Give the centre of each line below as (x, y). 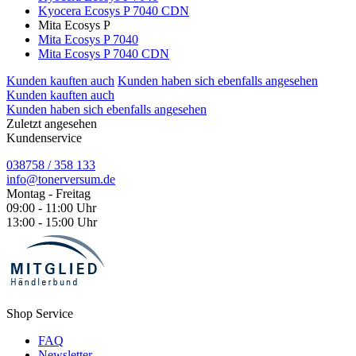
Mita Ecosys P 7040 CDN (104, 54)
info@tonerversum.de (61, 180)
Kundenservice (44, 138)
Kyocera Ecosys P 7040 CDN (114, 11)
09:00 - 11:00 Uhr (51, 208)
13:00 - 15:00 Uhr (52, 222)
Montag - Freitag (48, 194)
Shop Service (40, 314)
